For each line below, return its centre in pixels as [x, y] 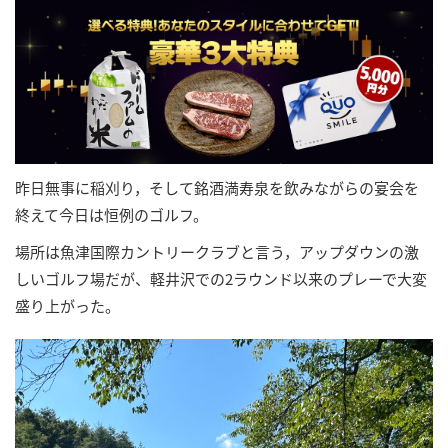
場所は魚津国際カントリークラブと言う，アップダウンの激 [217, 251]
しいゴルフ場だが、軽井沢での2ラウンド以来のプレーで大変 [221, 278]
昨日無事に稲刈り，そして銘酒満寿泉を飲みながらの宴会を [217, 187]
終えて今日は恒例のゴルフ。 [111, 214]
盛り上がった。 [67, 305]
